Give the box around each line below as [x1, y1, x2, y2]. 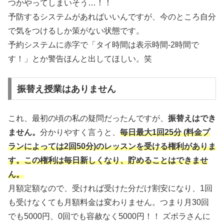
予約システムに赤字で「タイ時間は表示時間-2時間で [8, 40, 199, 49]
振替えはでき [168, 113, 216, 122]
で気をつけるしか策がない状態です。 [8, 26, 144, 35]
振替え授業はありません [16, 83, 116, 94]
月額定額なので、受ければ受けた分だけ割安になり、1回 [8, 183, 212, 192]
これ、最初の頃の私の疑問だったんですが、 [8, 113, 168, 122]
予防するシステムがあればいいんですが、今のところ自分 [8, 12, 216, 21]
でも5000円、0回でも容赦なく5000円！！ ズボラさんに [8, 211, 210, 220]
